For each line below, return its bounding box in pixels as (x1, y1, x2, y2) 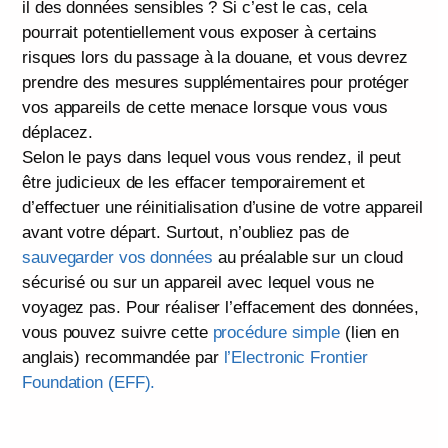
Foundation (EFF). (22, 372, 156, 392)
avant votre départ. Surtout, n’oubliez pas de (22, 222, 349, 242)
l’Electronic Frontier (223, 347, 368, 367)
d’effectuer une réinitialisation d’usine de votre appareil (22, 197, 424, 217)
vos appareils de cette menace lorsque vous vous (22, 97, 389, 117)
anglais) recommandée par (22, 347, 224, 367)
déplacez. (22, 122, 94, 142)
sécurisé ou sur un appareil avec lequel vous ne (22, 272, 375, 292)
